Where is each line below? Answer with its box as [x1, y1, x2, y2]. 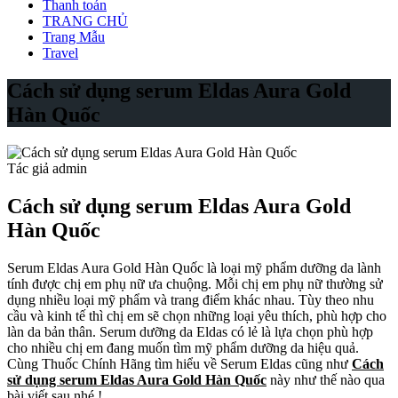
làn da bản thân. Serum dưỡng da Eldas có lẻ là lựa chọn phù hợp [7, 323, 373, 339]
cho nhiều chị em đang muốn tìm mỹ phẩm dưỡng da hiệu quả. [7, 339, 359, 355]
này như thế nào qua [267, 371, 385, 387]
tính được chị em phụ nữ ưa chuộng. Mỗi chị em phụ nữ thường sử [7, 275, 383, 291]
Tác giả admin [7, 160, 87, 176]
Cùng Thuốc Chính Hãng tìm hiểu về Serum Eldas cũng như [7, 355, 352, 371]
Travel [43, 45, 78, 60]
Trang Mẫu [43, 29, 105, 44]
